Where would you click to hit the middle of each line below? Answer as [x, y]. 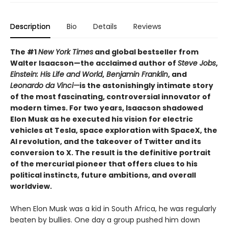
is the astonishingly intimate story [146, 85]
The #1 [24, 52]
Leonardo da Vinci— [45, 85]
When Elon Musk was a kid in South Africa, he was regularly [113, 208]
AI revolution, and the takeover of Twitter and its [106, 141]
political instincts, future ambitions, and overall [103, 175]
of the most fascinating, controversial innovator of [110, 96]
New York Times [66, 52]
